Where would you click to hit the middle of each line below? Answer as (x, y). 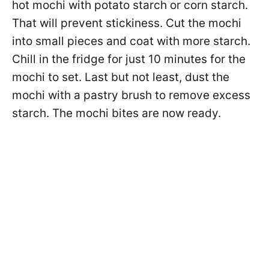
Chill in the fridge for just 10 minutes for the (129, 59)
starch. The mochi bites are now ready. (116, 113)
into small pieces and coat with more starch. (131, 41)
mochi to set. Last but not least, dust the (121, 77)
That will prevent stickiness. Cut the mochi (127, 23)
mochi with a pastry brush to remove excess (131, 95)
